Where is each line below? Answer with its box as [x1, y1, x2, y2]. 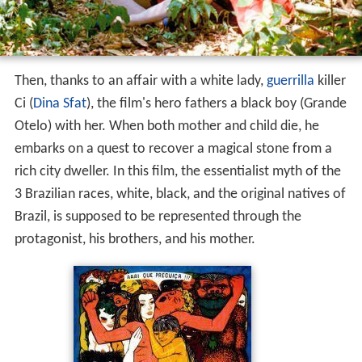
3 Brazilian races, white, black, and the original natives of [14, 187, 346, 203]
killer [314, 74, 346, 90]
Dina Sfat [32, 96, 86, 112]
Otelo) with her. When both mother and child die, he [14, 119, 319, 135]
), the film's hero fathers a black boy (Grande [86, 96, 347, 112]
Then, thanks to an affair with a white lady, [14, 74, 267, 90]
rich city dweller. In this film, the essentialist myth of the [14, 164, 341, 180]
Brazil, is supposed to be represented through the [14, 209, 301, 225]
